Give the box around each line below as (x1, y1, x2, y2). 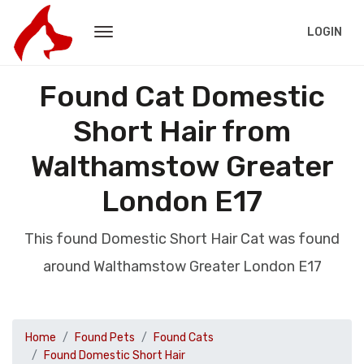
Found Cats (154, 331, 214, 344)
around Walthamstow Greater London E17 (42, 258, 322, 275)
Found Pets (75, 331, 135, 344)
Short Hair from (73, 114, 291, 149)
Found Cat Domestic (39, 79, 325, 114)
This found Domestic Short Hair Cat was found (24, 230, 340, 248)
